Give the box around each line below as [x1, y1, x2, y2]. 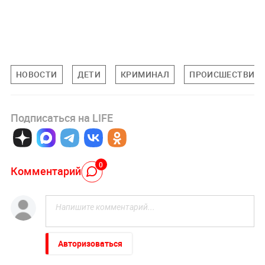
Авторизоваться [57, 238, 122, 250]
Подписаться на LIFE [10, 111, 113, 125]
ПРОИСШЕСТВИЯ [189, 69, 260, 80]
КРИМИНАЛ [121, 69, 170, 80]
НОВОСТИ [15, 69, 57, 80]
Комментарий [10, 163, 81, 178]
